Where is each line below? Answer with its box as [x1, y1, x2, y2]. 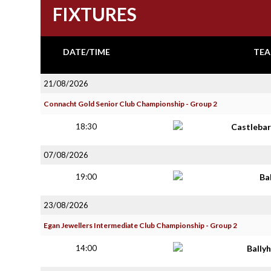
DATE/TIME [62, 47, 110, 57]
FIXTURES [53, 3, 137, 25]
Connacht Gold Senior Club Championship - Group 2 [44, 99, 217, 108]
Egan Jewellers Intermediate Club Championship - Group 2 [44, 221, 237, 230]
